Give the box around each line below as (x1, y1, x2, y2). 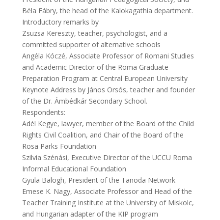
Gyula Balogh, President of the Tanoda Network (22, 175, 175, 185)
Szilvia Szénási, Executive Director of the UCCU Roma (22, 153, 192, 162)
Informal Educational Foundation (22, 164, 126, 173)
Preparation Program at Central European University (22, 74, 188, 83)
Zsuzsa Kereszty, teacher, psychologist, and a (22, 28, 167, 38)
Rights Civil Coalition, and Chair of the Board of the (22, 130, 184, 139)
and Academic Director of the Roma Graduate (22, 62, 168, 72)
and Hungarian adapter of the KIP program (22, 209, 158, 219)
